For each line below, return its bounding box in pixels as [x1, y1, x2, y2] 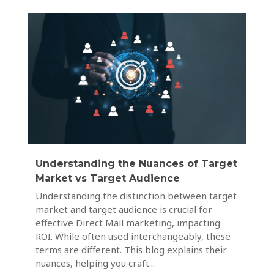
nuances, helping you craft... [35, 256, 155, 269]
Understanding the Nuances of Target [35, 157, 237, 169]
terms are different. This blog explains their [35, 243, 227, 256]
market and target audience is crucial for [35, 202, 212, 215]
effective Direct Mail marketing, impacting [35, 216, 220, 229]
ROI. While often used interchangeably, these [35, 229, 231, 242]
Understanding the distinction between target [35, 189, 237, 202]
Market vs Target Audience [35, 172, 180, 184]
